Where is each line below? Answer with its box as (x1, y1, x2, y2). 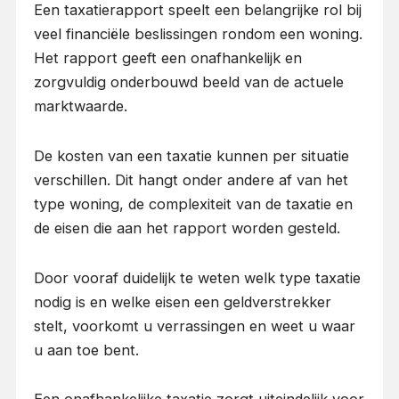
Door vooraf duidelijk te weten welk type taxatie (33, 268, 361, 287)
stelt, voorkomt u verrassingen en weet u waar (33, 316, 355, 335)
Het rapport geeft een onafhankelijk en (33, 49, 302, 68)
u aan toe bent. (33, 340, 139, 359)
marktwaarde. (33, 97, 127, 116)
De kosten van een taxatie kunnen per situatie (33, 146, 349, 165)
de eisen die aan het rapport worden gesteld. (33, 218, 340, 237)
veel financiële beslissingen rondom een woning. (33, 25, 362, 44)
